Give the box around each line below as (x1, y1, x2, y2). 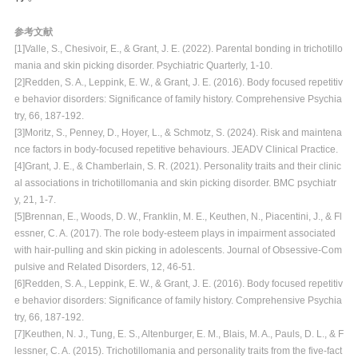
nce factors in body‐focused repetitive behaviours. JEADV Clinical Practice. (14, 144, 338, 156)
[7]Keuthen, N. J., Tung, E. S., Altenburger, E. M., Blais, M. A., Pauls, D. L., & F (14, 328, 344, 340)
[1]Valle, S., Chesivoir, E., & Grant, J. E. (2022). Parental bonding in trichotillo (14, 43, 343, 55)
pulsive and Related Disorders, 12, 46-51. (14, 261, 195, 273)
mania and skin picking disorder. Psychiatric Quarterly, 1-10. (14, 60, 272, 72)
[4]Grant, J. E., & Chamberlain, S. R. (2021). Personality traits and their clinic (14, 161, 341, 173)
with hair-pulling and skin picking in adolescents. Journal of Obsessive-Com (14, 245, 342, 257)
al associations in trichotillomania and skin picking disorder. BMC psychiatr (14, 177, 336, 189)
